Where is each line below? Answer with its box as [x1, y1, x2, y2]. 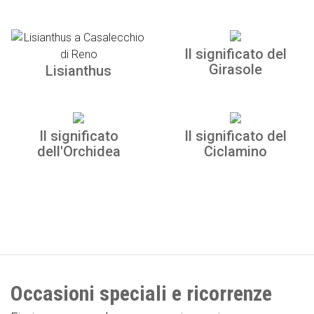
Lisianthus [46, 62, 111, 79]
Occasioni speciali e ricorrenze [11, 281, 272, 306]
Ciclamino [204, 143, 267, 160]
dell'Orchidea [36, 143, 121, 160]
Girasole [209, 61, 262, 78]
